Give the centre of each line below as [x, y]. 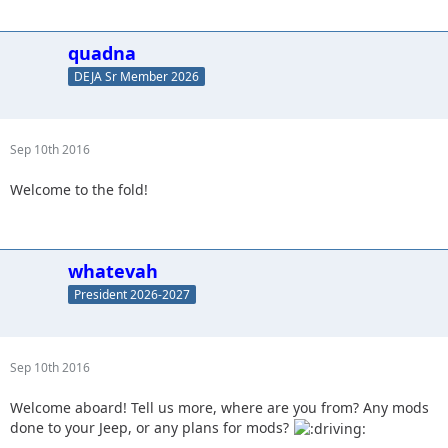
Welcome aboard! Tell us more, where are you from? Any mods [219, 407]
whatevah [113, 271]
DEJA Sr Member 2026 [136, 76]
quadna [102, 53]
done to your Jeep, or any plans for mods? [151, 427]
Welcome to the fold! [79, 189]
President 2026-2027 [132, 294]
